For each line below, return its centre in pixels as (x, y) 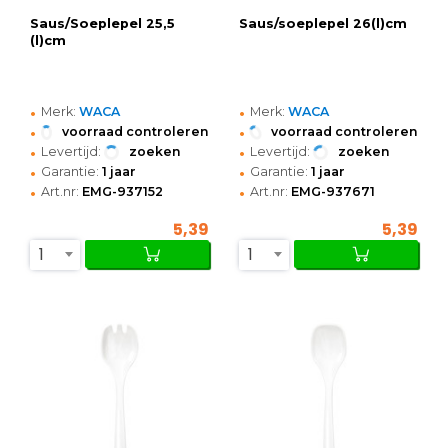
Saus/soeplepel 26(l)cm (323, 24)
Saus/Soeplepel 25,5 (102, 24)
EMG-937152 (122, 192)
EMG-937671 (333, 192)
